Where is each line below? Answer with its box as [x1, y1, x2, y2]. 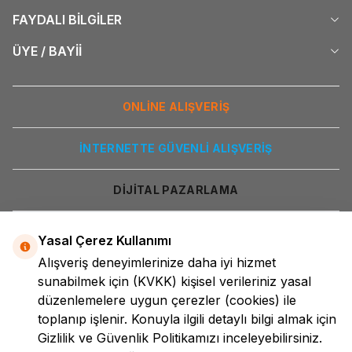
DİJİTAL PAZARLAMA [113, 182, 239, 196]
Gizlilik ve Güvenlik [38, 330, 152, 346]
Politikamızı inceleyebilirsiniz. [152, 330, 322, 346]
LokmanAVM [135, 323, 216, 339]
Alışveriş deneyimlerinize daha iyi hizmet [38, 255, 276, 270]
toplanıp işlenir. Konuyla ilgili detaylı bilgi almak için [38, 311, 336, 327]
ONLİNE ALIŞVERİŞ [122, 99, 230, 113]
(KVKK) [133, 273, 181, 289]
